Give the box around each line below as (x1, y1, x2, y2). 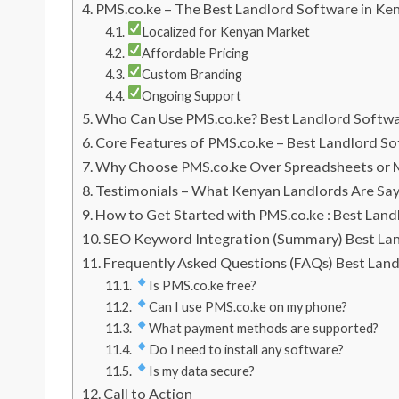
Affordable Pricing (142, 45, 249, 61)
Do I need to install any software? (149, 342, 345, 357)
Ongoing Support (142, 88, 242, 103)
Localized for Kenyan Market (142, 24, 311, 39)
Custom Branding (142, 67, 243, 82)
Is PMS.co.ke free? (149, 278, 257, 293)
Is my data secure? (149, 363, 256, 379)
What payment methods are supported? (149, 321, 379, 336)
